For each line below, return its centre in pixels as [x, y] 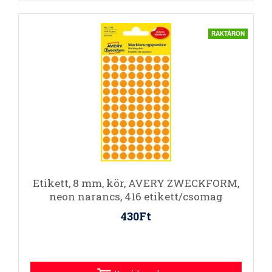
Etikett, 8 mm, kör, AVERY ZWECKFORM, [136, 183]
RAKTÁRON [228, 33]
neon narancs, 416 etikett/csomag [136, 196]
